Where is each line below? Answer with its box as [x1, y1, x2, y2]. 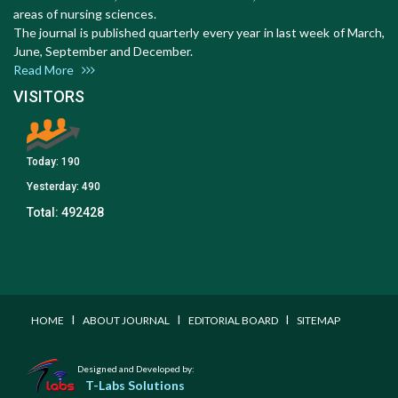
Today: [27, 155, 61, 169]
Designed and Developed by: [77, 363, 195, 375]
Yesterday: [27, 180, 82, 194]
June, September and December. [13, 44, 203, 60]
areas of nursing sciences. [13, 6, 156, 22]
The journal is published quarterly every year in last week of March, [13, 25, 385, 41]
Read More [13, 62, 82, 78]
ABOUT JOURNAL [83, 314, 170, 328]
